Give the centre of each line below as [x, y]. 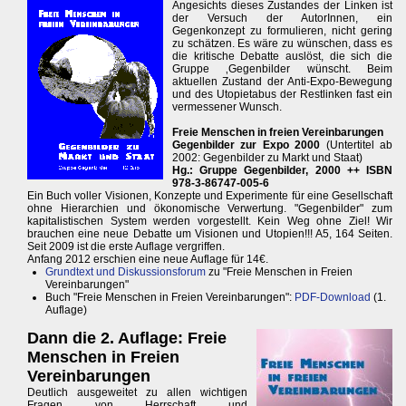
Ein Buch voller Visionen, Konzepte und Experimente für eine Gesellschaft [210, 196]
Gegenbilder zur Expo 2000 [246, 145]
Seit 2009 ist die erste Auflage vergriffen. [126, 247]
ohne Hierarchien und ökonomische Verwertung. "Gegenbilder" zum [210, 209]
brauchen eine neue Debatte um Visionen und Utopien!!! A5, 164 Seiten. [210, 234]
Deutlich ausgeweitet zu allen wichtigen [138, 393]
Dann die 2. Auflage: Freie [127, 338]
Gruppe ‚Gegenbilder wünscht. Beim [283, 69]
